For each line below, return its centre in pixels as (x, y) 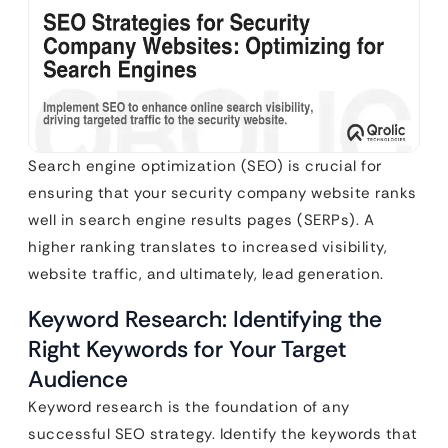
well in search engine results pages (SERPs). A (201, 219)
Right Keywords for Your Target (187, 348)
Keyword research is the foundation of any (189, 406)
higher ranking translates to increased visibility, (207, 246)
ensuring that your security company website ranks (222, 192)
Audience (78, 378)
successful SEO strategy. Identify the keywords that (223, 433)
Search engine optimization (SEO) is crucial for (205, 165)
